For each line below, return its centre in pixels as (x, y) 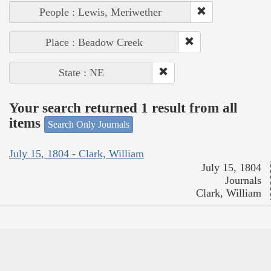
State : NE (81, 72)
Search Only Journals (89, 124)
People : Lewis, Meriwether (100, 12)
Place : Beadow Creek (94, 42)
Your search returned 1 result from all (123, 108)
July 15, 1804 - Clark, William (77, 154)
